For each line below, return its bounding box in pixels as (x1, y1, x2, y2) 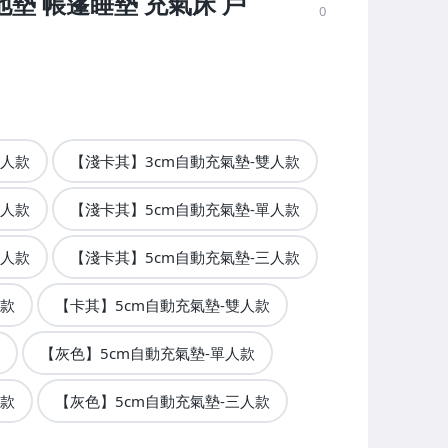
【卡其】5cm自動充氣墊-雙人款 (54, 295, 270, 316)
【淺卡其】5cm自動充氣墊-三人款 (69, 247, 300, 268)
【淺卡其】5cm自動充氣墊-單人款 (69, 199, 300, 220)
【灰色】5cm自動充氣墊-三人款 (54, 391, 270, 412)
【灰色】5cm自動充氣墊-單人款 (39, 343, 255, 364)
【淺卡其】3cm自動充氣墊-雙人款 (69, 151, 300, 172)
